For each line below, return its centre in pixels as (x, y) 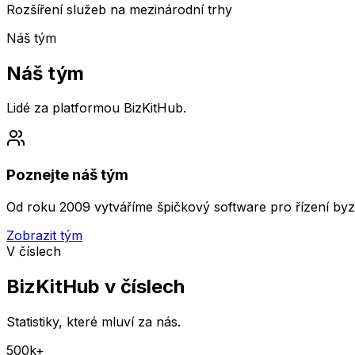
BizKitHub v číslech (95, 286)
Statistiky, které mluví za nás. (94, 321)
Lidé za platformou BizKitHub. (96, 108)
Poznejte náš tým (67, 175)
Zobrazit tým (44, 235)
